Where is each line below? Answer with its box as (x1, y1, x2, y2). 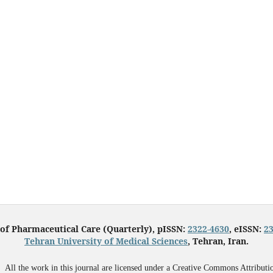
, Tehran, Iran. (188, 235, 249, 247)
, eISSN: (229, 222, 264, 235)
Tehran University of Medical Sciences (24, 235, 188, 247)
